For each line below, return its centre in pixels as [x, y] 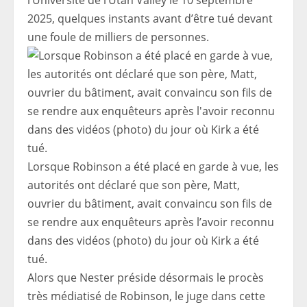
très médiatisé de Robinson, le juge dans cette [146, 296]
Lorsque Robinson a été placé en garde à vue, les [153, 167]
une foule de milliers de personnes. [118, 37]
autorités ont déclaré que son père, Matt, [134, 185]
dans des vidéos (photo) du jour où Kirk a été [143, 241]
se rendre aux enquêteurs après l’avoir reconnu [151, 222]
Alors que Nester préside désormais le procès [146, 278]
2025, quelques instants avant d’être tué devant [150, 19]
